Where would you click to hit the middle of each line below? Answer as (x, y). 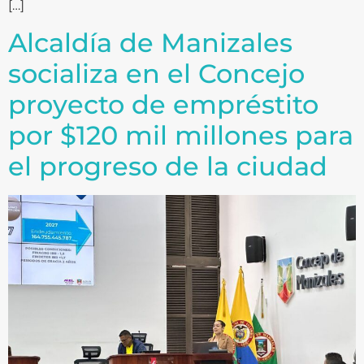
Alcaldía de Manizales (150, 42)
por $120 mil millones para (181, 135)
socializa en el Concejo (156, 73)
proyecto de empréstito (163, 104)
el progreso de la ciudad (168, 166)
